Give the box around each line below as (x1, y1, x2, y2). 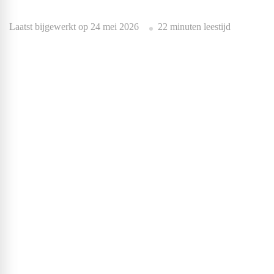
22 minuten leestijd (158, 21, 231, 32)
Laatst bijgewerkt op (9, 21, 91, 32)
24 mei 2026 (91, 21, 139, 32)
